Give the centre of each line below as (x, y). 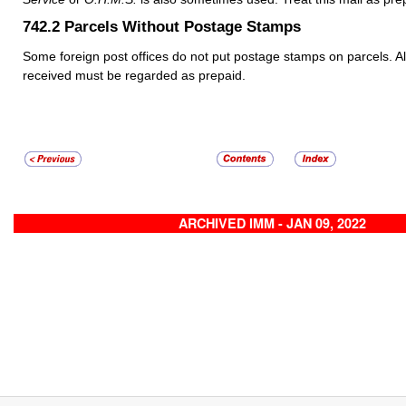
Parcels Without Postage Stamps (183, 27)
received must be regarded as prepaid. (134, 76)
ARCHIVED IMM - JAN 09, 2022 (272, 223)
